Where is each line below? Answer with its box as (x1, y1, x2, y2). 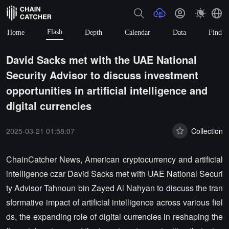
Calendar (125, 28, 150, 36)
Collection (191, 125, 223, 136)
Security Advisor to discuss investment (6, 67, 198, 82)
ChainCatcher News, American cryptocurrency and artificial (6, 153, 223, 165)
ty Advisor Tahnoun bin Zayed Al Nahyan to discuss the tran (6, 182, 223, 194)
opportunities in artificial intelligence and (6, 83, 208, 98)
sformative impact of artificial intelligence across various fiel (6, 196, 223, 208)
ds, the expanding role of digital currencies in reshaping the (6, 211, 223, 222)
